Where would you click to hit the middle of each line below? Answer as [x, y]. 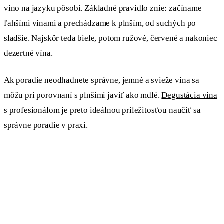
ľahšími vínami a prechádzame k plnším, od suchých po [100, 23]
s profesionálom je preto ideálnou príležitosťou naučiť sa [102, 110]
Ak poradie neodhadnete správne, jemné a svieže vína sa [102, 80]
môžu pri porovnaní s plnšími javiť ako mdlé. [83, 95]
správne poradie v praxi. [46, 125]
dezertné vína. [28, 53]
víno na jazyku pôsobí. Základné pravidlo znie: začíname [103, 8]
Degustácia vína [189, 95]
